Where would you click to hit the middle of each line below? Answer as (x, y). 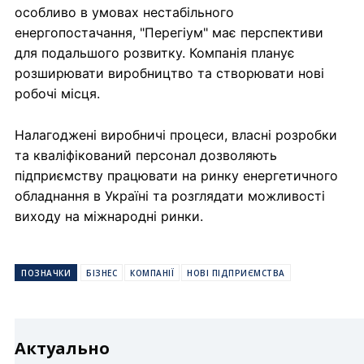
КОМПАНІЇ (152, 273)
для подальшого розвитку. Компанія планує (155, 52)
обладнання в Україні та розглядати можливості (170, 195)
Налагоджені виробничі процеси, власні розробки (176, 134)
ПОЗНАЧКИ (46, 273)
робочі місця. (57, 93)
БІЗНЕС (102, 273)
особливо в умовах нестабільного (124, 12)
